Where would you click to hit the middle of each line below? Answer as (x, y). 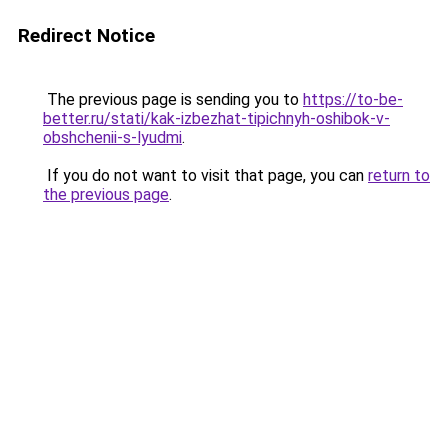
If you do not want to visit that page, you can (205, 175)
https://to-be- (353, 99)
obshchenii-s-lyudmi (112, 137)
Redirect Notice (86, 35)
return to (399, 175)
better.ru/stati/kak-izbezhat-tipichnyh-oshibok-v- (216, 118)
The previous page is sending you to (173, 99)
